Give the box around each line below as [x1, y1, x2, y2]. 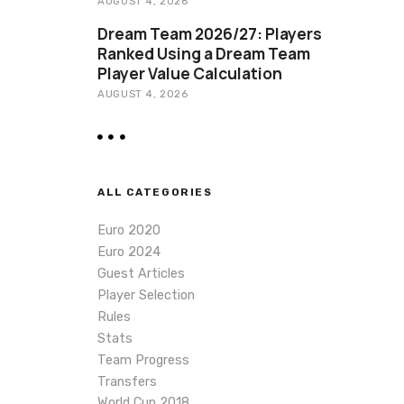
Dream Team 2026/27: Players [97, 23, 322, 45]
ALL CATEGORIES [97, 186, 213, 199]
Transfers [97, 373, 157, 390]
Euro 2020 [97, 223, 161, 239]
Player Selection [97, 288, 195, 304]
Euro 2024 [97, 244, 161, 261]
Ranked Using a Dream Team [97, 43, 310, 65]
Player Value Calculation [97, 63, 282, 85]
